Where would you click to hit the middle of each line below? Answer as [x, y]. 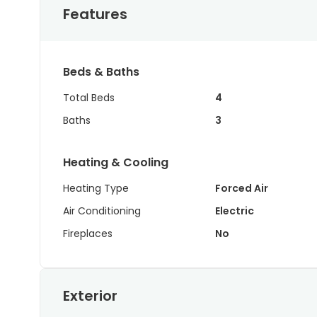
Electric [234, 211]
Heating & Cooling [116, 162]
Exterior [90, 296]
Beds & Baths [101, 72]
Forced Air [241, 188]
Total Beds [89, 98]
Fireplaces [88, 234]
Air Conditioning [102, 211]
